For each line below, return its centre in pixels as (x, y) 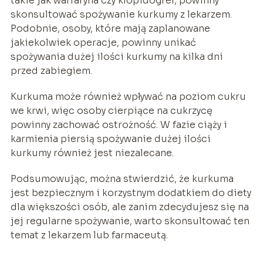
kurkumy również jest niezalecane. (92, 153)
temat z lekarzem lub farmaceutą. (89, 235)
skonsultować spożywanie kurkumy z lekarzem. (121, 14)
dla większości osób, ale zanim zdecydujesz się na (129, 207)
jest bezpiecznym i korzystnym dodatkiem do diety (131, 193)
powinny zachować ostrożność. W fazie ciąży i (119, 124)
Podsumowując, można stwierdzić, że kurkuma (122, 178)
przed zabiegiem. (51, 70)
